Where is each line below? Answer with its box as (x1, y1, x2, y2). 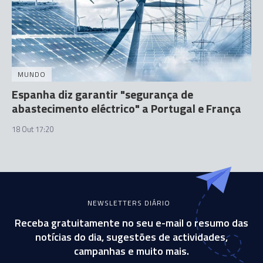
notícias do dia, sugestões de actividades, (35, 229, 228, 245)
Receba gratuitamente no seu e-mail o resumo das (15, 215, 248, 231)
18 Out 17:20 (12, 123, 53, 135)
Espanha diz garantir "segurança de (12, 85, 193, 103)
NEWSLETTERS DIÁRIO (87, 197, 170, 208)
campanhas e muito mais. (74, 243, 189, 259)
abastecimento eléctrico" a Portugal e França (12, 99, 241, 117)
